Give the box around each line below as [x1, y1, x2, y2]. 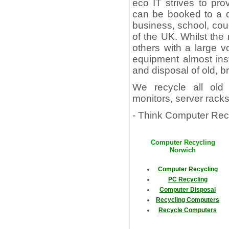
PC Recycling [168, 176, 208, 184]
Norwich [170, 146, 196, 154]
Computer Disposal [159, 186, 216, 194]
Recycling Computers [156, 196, 219, 204]
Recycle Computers [158, 207, 217, 214]
